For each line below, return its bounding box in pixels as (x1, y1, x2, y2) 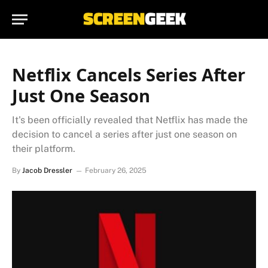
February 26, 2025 (85, 166, 147, 175)
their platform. (12, 143, 75, 154)
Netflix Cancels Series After (12, 63, 245, 86)
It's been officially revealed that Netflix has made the (12, 114, 248, 126)
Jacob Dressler (22, 166, 72, 175)
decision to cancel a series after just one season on (12, 129, 237, 140)
